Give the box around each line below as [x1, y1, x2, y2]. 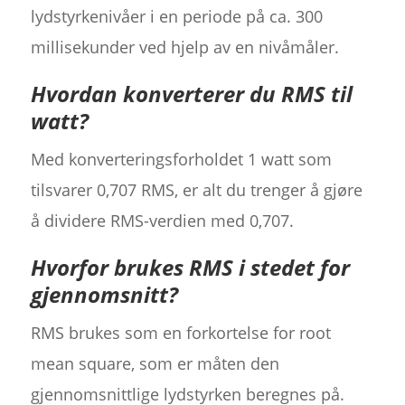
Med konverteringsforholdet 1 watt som [30, 147, 332, 170]
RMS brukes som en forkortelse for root [30, 321, 331, 344]
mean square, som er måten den [30, 352, 279, 374]
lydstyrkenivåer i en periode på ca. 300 [30, 5, 323, 27]
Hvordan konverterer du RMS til [30, 78, 353, 108]
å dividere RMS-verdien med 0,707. [30, 209, 294, 231]
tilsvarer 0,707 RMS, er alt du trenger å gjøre [30, 178, 363, 201]
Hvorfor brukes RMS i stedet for [30, 251, 350, 282]
